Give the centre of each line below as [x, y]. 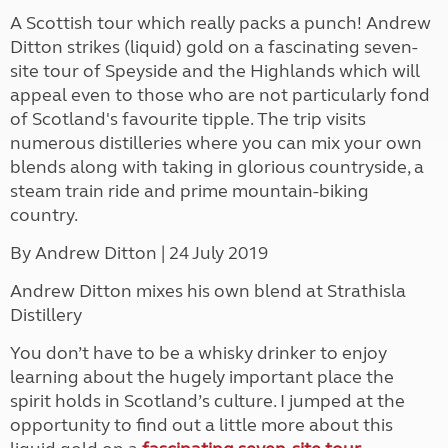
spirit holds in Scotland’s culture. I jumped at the [207, 401]
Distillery [46, 315]
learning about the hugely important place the [202, 377]
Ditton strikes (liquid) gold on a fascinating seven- [214, 47]
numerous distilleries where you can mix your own [216, 143]
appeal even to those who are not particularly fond [220, 95]
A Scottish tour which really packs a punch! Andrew [220, 23]
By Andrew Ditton [85, 253]
